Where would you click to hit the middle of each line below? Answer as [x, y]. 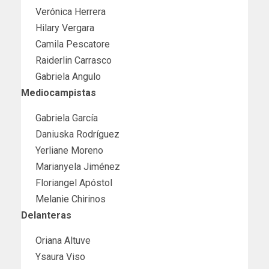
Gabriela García [67, 118]
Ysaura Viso [60, 256]
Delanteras [46, 215]
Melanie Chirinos [71, 199]
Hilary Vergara [65, 28]
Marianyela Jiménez [78, 166]
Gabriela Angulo [68, 76]
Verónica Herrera [71, 11]
